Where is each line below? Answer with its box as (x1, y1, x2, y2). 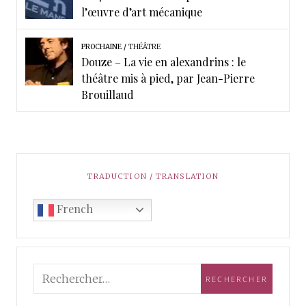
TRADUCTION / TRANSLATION (87, 171, 219, 182)
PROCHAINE (81, 42, 122, 52)
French (54, 201, 93, 217)
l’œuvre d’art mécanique (81, 5, 202, 20)
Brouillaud (81, 87, 134, 102)
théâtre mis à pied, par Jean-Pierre (81, 71, 255, 86)
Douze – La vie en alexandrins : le (81, 55, 246, 70)
